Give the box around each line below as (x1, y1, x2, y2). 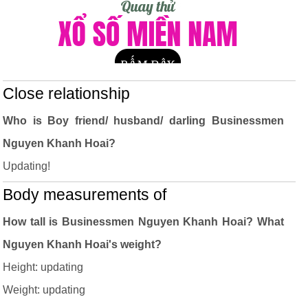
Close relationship (3, 85, 130, 102)
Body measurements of (3, 186, 166, 203)
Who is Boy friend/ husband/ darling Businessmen (3, 115, 284, 126)
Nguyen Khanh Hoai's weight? (3, 239, 162, 250)
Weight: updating (3, 284, 85, 296)
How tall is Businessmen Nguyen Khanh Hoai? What (3, 216, 284, 228)
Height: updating (3, 261, 83, 273)
